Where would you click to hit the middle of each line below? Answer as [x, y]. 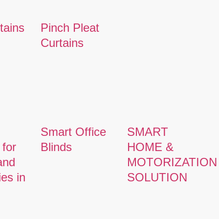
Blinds [56, 147]
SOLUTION [157, 177]
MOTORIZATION [172, 162]
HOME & [151, 147]
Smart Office [73, 131]
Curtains [62, 43]
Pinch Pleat [70, 27]
